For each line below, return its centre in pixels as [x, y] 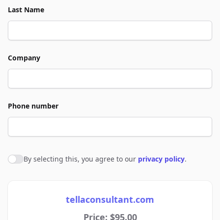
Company [24, 58]
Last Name [26, 10]
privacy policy [161, 159]
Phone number [33, 106]
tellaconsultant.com [110, 199]
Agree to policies [39, 161]
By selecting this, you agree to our [81, 159]
